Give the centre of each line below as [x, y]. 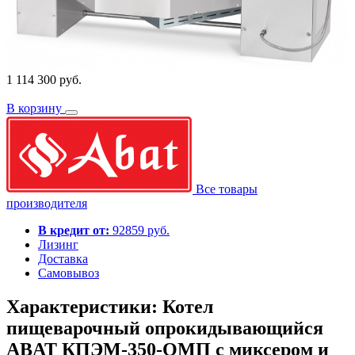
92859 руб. [139, 230]
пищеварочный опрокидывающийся [165, 328]
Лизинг [58, 244]
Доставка [63, 258]
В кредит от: [74, 230]
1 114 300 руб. [44, 79]
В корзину [36, 108]
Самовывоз [69, 273]
